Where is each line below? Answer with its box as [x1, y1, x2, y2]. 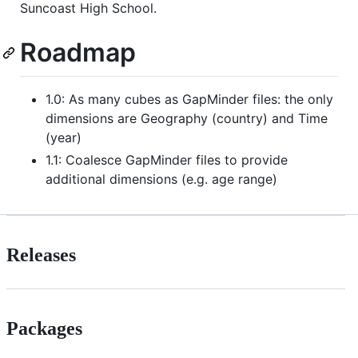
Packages [6, 318, 82, 339]
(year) [46, 129, 82, 146]
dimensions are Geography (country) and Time [46, 110, 328, 127]
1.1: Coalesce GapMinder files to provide [46, 152, 288, 169]
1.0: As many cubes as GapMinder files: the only [46, 91, 333, 108]
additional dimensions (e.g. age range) [46, 171, 277, 188]
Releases [6, 245, 76, 266]
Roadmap [20, 36, 136, 68]
